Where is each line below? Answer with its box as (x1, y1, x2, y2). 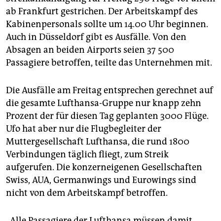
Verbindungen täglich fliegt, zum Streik (6, 149, 169, 160)
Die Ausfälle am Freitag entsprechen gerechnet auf (6, 85, 213, 96)
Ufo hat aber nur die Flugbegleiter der (6, 123, 161, 135)
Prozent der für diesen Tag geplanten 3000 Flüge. (6, 110, 209, 122)
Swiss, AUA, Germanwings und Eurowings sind (6, 175, 196, 186)
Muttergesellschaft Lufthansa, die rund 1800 (6, 136, 189, 147)
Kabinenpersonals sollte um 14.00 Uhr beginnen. (6, 19, 208, 30)
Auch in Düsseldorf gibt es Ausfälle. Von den (6, 32, 186, 43)
